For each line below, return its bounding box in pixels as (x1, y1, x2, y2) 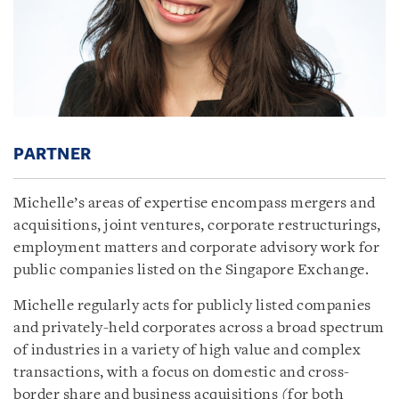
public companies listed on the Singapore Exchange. (13, 262, 369, 278)
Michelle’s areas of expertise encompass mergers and (13, 195, 376, 211)
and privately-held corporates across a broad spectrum (13, 320, 385, 336)
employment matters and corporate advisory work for (13, 240, 379, 256)
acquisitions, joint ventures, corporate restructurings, (13, 217, 381, 233)
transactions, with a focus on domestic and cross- (13, 364, 350, 380)
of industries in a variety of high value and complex (13, 342, 361, 358)
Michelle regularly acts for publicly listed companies (13, 297, 371, 313)
